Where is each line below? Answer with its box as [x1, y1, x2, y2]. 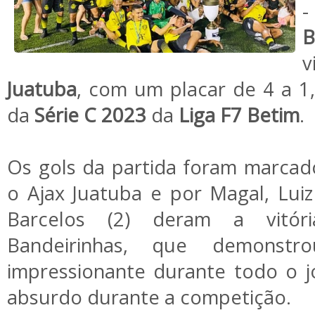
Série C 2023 [34, 102, 146, 128]
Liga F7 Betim [179, 102, 300, 128]
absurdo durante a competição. [7, 284, 296, 310]
